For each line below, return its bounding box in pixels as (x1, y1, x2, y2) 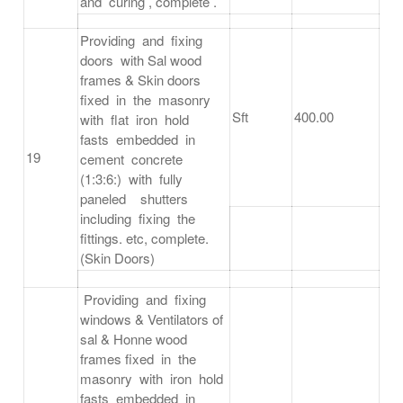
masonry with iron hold (80, 369, 227, 389)
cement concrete (80, 149, 186, 169)
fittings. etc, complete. (80, 228, 209, 248)
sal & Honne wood (80, 329, 191, 349)
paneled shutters (80, 189, 192, 209)
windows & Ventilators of (80, 309, 223, 329)
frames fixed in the (80, 349, 200, 369)
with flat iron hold (80, 110, 193, 130)
